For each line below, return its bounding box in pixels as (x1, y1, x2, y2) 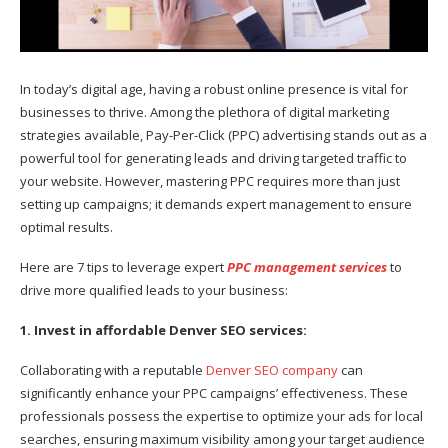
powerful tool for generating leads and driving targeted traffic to (20, 148, 407, 167)
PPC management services (227, 257, 387, 276)
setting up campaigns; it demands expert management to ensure (20, 194, 412, 213)
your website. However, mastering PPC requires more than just (20, 171, 400, 190)
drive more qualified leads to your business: (20, 280, 288, 299)
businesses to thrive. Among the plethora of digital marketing (20, 102, 389, 121)
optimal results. (20, 217, 116, 236)
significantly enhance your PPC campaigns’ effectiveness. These (20, 383, 408, 402)
